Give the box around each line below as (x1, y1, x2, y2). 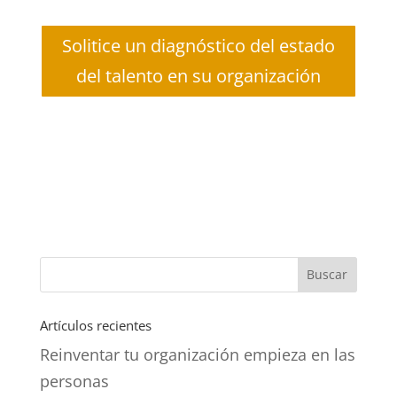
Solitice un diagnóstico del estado (61, 33, 335, 58)
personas (39, 370, 109, 392)
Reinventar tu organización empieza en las (39, 343, 355, 365)
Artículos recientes (39, 315, 152, 334)
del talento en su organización (75, 63, 321, 88)
